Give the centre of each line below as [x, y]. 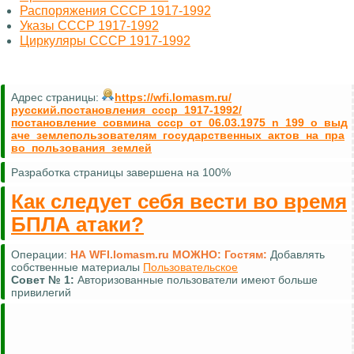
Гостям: [246, 255]
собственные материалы [77, 267]
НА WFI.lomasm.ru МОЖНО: [147, 255]
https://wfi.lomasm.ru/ [173, 98]
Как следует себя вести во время [179, 202]
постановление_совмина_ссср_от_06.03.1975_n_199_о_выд [179, 123]
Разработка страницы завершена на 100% [121, 173]
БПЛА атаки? [77, 225]
